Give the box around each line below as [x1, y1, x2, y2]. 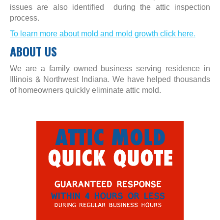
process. [10, 11, 39, 25]
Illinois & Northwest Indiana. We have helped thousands [10, 72, 210, 86]
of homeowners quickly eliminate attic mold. [10, 83, 161, 97]
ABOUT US [10, 42, 57, 60]
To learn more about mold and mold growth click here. [10, 27, 195, 41]
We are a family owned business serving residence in [10, 61, 210, 76]
